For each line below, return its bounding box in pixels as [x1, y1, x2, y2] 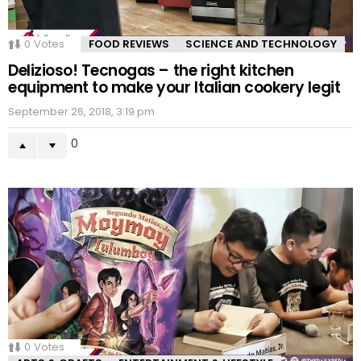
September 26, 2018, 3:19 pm [8, 103, 155, 119]
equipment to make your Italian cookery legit [8, 76, 341, 98]
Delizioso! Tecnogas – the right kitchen [8, 59, 294, 81]
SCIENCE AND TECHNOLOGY [185, 35, 337, 52]
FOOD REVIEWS [89, 35, 169, 52]
